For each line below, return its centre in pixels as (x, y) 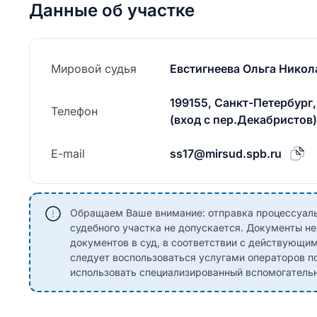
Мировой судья (94, 69)
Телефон (74, 111)
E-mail (68, 154)
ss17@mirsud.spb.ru (226, 154)
